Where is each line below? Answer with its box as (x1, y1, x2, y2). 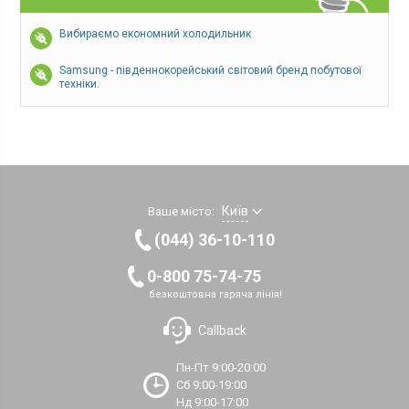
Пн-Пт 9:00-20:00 (176, 361, 266, 375)
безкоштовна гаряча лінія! (149, 288, 282, 301)
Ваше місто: (147, 204, 215, 219)
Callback (197, 323, 246, 339)
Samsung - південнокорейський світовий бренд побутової (59, 64, 362, 78)
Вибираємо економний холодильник (59, 27, 252, 41)
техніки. (59, 78, 100, 91)
